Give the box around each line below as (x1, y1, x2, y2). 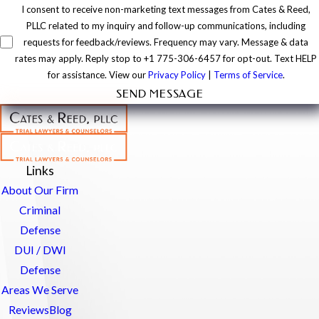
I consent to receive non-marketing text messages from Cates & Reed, (21, 3, 310, 15)
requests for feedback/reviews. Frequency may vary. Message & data (23, 36, 308, 48)
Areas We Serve (1, 283, 78, 297)
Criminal (19, 204, 61, 217)
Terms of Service (213, 68, 283, 80)
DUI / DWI (14, 244, 66, 257)
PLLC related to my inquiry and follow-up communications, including (26, 19, 305, 31)
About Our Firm (1, 184, 78, 197)
